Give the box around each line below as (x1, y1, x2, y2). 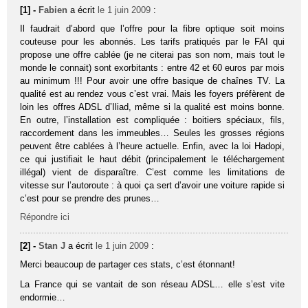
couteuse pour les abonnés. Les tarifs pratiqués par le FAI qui (20, 36, 285, 47)
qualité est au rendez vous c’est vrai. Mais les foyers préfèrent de (20, 88, 285, 99)
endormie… (20, 291, 66, 302)
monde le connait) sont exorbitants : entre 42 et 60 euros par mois (20, 62, 285, 73)
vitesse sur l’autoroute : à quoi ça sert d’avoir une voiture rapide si (20, 179, 285, 190)
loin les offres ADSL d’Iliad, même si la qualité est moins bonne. (20, 101, 285, 112)
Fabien (38, 4, 68, 15)
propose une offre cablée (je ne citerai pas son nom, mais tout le (20, 49, 285, 60)
